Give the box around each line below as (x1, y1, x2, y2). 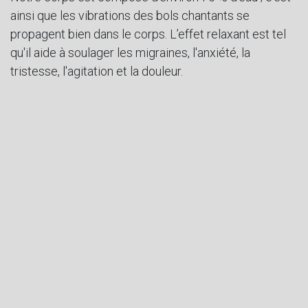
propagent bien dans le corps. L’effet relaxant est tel (10, 26, 286, 41)
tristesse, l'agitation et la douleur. (10, 63, 183, 78)
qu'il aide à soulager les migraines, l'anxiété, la (10, 45, 250, 60)
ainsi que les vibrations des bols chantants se (10, 8, 250, 23)
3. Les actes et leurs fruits (33, 274, 275, 306)
